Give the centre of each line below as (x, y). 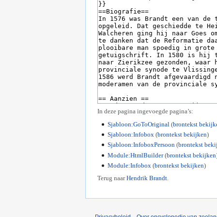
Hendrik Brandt (147, 178)
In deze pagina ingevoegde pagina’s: (145, 111)
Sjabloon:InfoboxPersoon (141, 145)
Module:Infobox (129, 165)
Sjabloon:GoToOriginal (138, 124)
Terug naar (112, 178)
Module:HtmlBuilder (135, 155)
